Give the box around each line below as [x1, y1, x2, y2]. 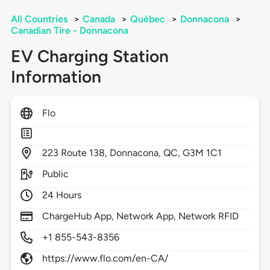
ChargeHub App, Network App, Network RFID [42, 210, 239, 222]
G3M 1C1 [183, 147, 222, 159]
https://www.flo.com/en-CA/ [42, 253, 169, 265]
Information [10, 66, 101, 87]
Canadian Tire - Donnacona [10, 25, 128, 37]
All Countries [10, 13, 67, 25]
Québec [130, 13, 165, 25]
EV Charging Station [10, 46, 169, 67]
